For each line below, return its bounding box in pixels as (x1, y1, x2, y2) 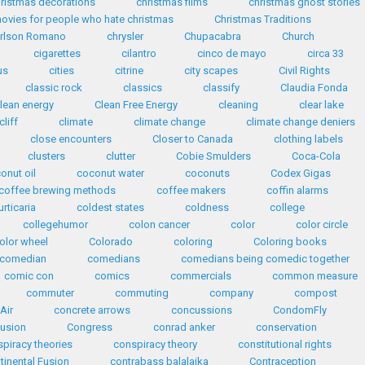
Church (282, 30, 314, 42)
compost (294, 287, 337, 299)
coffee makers (156, 184, 226, 196)
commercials (169, 270, 231, 282)
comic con (3, 270, 54, 282)
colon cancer (129, 218, 190, 231)
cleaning (218, 99, 258, 111)
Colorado (88, 235, 133, 248)
